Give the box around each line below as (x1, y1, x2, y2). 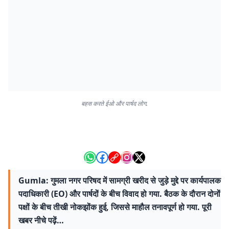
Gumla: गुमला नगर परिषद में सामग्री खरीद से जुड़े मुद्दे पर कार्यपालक (18, 175, 221, 186)
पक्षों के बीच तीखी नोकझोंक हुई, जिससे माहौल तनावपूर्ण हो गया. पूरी (18, 201, 212, 213)
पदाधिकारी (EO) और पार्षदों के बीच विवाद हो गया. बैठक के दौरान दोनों (18, 188, 220, 199)
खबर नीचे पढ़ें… (18, 215, 64, 226)
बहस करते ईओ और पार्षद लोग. (81, 99, 148, 108)
